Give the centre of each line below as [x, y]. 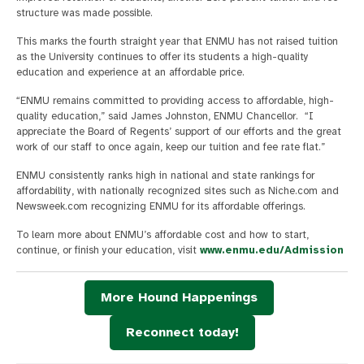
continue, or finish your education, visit [108, 250]
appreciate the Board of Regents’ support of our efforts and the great [179, 131]
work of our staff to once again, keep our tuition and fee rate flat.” [171, 147]
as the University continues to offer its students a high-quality [162, 56]
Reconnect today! [182, 332]
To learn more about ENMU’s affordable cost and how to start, [162, 234]
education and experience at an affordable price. [130, 72]
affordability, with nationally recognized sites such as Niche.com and [178, 191]
